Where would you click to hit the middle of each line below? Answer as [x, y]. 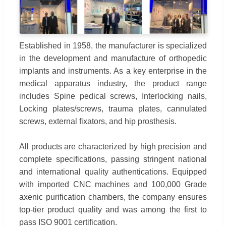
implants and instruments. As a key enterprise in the [113, 71]
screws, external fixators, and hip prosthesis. [98, 122]
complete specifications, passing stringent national [113, 159]
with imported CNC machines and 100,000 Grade [113, 185]
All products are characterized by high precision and [113, 147]
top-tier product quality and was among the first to [113, 210]
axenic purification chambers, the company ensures [113, 197]
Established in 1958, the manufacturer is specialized [113, 46]
